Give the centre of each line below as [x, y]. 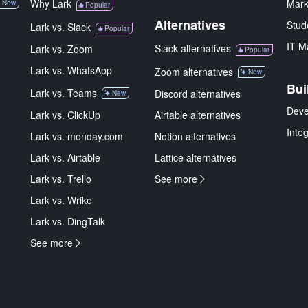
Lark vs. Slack [60, 27]
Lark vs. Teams [64, 93]
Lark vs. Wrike [61, 200]
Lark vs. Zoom [62, 49]
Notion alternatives [195, 136]
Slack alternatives [193, 48]
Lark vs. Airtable [65, 157]
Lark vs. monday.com [77, 136]
